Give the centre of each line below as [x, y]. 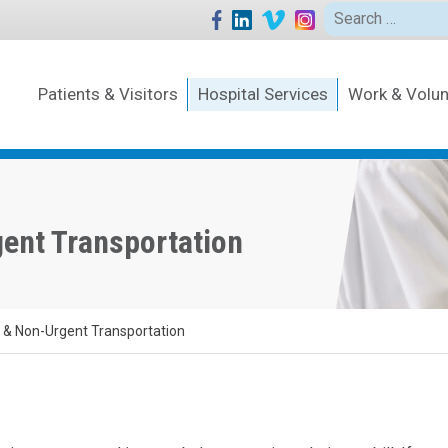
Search [347, 13]
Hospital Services [263, 94]
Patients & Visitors [108, 94]
